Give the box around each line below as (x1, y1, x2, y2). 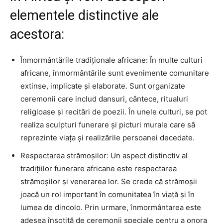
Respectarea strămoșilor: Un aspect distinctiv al (20, 151, 188, 161)
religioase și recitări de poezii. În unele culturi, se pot (20, 107, 207, 117)
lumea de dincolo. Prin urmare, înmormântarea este (20, 203, 201, 213)
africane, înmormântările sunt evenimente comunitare (20, 68, 209, 78)
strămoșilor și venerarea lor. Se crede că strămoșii (20, 177, 197, 187)
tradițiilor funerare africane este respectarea (20, 164, 177, 174)
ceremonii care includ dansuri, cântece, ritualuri (20, 94, 188, 104)
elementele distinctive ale (10, 7, 159, 24)
